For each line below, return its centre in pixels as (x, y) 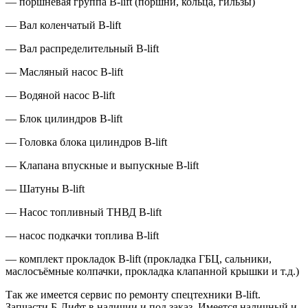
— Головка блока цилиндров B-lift (86, 142)
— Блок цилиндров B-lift (64, 119)
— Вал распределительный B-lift (82, 49)
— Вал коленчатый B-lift (63, 25)
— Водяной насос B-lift (60, 96)
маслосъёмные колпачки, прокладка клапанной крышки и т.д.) (152, 272)
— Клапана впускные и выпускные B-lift (102, 166)
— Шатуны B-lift (45, 189)
